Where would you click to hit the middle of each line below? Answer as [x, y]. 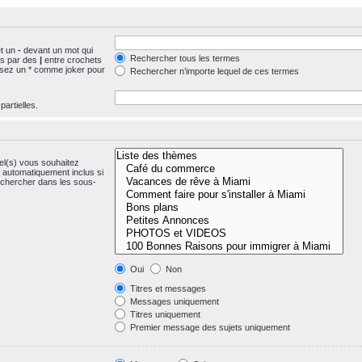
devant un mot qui [57, 50]
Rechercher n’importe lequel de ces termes [214, 71]
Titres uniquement [164, 314]
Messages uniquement [174, 301]
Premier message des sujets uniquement [209, 327]
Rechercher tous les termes [184, 58]
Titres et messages [167, 288]
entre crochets [72, 59]
